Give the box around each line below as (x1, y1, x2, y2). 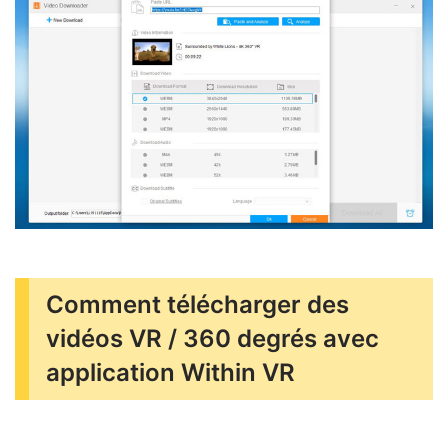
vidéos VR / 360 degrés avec (46, 323, 379, 353)
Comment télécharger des (46, 289, 349, 319)
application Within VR (46, 357, 295, 387)
